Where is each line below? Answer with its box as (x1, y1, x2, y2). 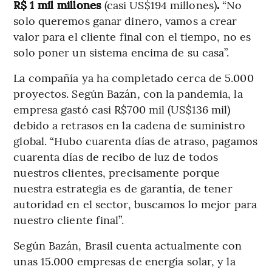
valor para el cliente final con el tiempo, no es (13, 28, 251, 44)
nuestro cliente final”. (13, 211, 124, 227)
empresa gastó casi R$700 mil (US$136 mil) (13, 101, 231, 117)
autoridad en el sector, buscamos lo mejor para (13, 195, 257, 211)
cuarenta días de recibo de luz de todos (13, 148, 219, 164)
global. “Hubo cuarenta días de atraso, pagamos (13, 132, 257, 148)
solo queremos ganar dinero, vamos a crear (13, 12, 237, 28)
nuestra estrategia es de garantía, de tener (13, 180, 233, 195)
